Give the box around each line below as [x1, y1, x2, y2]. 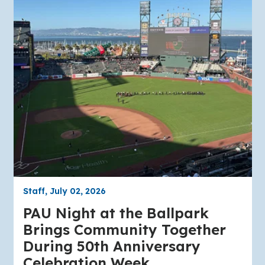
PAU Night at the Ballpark [22, 204, 209, 222]
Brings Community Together [22, 221, 226, 239]
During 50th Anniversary [22, 237, 201, 256]
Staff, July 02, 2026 [22, 186, 106, 197]
